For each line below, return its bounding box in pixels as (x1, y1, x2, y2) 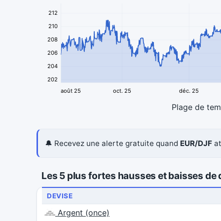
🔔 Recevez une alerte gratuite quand (45, 139, 180, 148)
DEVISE (47, 192, 73, 200)
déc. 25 (179, 87, 199, 95)
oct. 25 (112, 87, 131, 95)
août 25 (61, 87, 81, 95)
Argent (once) (55, 208, 110, 218)
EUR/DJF (180, 139, 212, 148)
